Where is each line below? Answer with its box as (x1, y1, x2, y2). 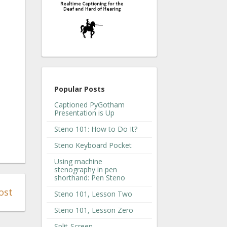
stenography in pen (54, 164, 117, 174)
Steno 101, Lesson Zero (54, 205, 133, 215)
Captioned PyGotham (54, 99, 125, 109)
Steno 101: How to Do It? (54, 124, 137, 134)
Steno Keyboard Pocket (54, 140, 132, 150)
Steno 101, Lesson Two (54, 188, 132, 199)
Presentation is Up (54, 107, 115, 118)
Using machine (54, 156, 102, 166)
